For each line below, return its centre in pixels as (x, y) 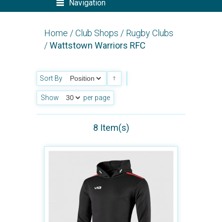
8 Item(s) (111, 128)
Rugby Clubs (150, 33)
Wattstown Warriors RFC (98, 45)
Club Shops (97, 33)
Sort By (51, 78)
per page (96, 98)
